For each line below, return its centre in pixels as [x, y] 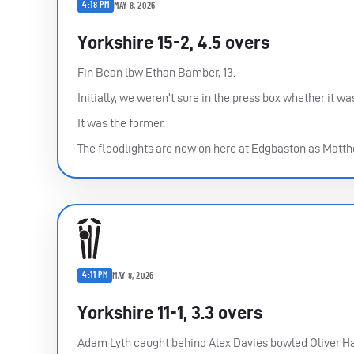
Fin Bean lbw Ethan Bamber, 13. [156, 73]
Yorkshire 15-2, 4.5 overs [173, 43]
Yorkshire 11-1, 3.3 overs [170, 313]
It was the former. [121, 123]
